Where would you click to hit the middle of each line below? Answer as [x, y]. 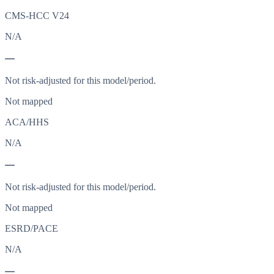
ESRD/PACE [31, 229]
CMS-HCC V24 [37, 16]
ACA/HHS [27, 122]
